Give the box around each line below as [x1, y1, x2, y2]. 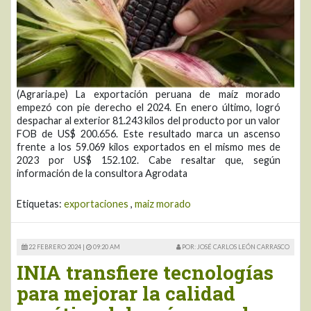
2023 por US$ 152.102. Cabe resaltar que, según [17, 153, 280, 166]
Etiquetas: [17, 197, 64, 210]
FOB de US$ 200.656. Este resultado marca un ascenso [17, 127, 280, 140]
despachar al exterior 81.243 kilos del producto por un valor [17, 114, 280, 126]
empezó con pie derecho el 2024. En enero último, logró [17, 101, 280, 113]
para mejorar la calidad [17, 280, 235, 306]
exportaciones [64, 197, 128, 210]
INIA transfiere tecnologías [17, 259, 274, 285]
